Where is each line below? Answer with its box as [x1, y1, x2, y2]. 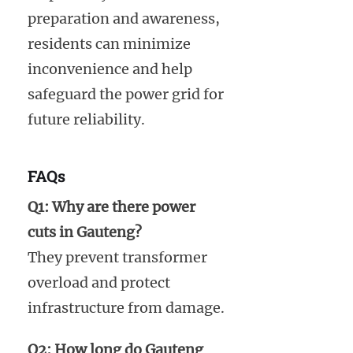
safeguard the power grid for [28, 85, 224, 104]
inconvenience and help [28, 60, 192, 79]
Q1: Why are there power [28, 197, 195, 216]
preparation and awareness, [28, 9, 220, 28]
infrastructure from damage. [28, 298, 225, 317]
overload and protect [28, 273, 170, 292]
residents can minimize [28, 35, 191, 54]
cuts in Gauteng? [28, 222, 142, 241]
